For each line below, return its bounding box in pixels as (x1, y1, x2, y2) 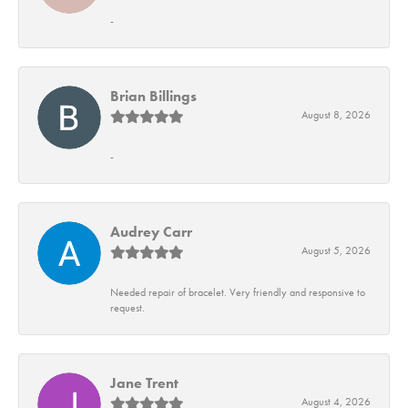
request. (110, 301, 145, 315)
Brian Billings (110, 87, 197, 107)
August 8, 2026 (301, 108, 371, 122)
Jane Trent (110, 373, 178, 393)
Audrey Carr (110, 222, 192, 242)
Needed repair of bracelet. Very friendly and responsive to (110, 286, 365, 300)
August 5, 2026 (301, 244, 371, 258)
